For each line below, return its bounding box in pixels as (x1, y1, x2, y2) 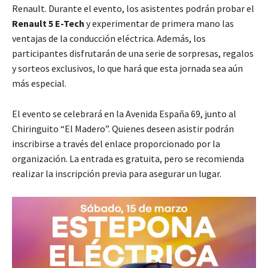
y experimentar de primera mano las (84, 17, 234, 30)
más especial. (12, 77, 66, 90)
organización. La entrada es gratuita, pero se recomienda (12, 153, 244, 165)
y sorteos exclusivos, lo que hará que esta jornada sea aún (12, 62, 243, 75)
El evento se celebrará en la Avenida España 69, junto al (12, 108, 236, 120)
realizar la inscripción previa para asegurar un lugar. (12, 167, 221, 180)
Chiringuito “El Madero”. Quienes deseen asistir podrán (12, 123, 234, 135)
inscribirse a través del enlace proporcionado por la (12, 138, 220, 150)
